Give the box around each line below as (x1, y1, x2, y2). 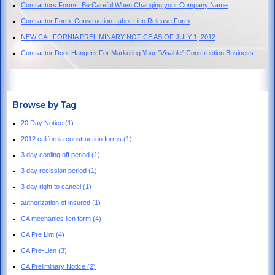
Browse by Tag (12, 99, 76, 110)
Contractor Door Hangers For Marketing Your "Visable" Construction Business (21, 48, 254, 56)
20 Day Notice (21, 118, 65, 126)
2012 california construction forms (21, 134, 123, 142)
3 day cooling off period (21, 150, 91, 158)
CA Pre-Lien (21, 246, 58, 254)
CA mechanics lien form (21, 214, 93, 222)
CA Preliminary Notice (21, 262, 87, 270)
